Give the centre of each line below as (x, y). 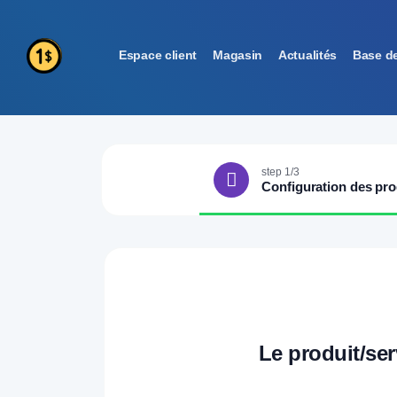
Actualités (308, 55)
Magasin (238, 55)
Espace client (158, 55)
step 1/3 (280, 171)
